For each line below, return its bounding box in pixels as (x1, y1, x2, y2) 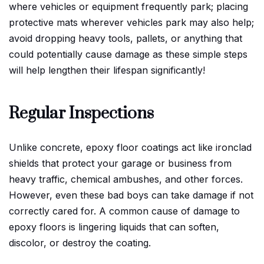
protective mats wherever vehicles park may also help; (9, 16, 254, 28)
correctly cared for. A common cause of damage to (9, 204, 240, 217)
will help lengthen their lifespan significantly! (9, 64, 205, 76)
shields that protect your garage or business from (9, 157, 232, 169)
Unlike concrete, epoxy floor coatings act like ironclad (9, 141, 252, 153)
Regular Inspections (9, 103, 154, 124)
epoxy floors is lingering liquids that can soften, (9, 220, 219, 233)
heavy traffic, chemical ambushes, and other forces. (9, 173, 243, 185)
